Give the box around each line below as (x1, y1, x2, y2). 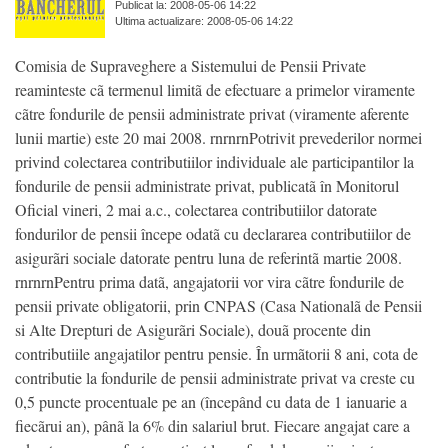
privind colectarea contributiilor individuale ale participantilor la (15, 150, 414, 172)
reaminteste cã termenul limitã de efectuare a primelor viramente (15, 78, 415, 100)
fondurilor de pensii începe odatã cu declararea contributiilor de (15, 222, 411, 244)
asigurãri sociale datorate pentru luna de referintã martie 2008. (15, 246, 402, 268)
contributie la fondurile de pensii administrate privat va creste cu (15, 366, 415, 388)
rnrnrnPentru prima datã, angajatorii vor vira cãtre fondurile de (15, 270, 404, 292)
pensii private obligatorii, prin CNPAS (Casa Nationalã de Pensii (15, 294, 422, 316)
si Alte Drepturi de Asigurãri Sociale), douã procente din (15, 318, 371, 340)
